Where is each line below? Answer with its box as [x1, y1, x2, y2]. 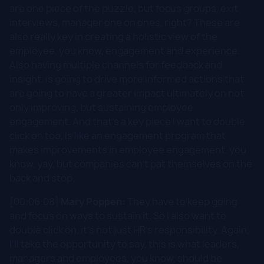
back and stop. [9, 171, 75, 184]
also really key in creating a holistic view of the [9, 29, 217, 43]
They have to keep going [126, 194, 237, 208]
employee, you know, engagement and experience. [9, 44, 240, 57]
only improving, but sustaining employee [9, 100, 193, 114]
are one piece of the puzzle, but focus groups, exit [9, 1, 238, 15]
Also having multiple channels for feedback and [9, 58, 222, 71]
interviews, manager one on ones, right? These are [9, 15, 240, 29]
